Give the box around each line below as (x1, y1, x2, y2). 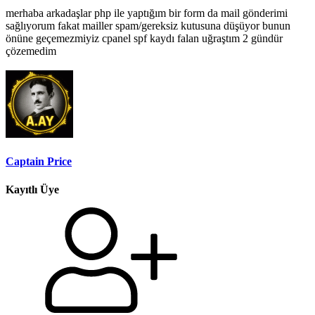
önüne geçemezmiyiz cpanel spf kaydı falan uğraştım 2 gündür (6, 32, 283, 44)
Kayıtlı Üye (6, 184, 59, 196)
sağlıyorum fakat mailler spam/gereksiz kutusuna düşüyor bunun (6, 19, 290, 32)
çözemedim (6, 44, 56, 57)
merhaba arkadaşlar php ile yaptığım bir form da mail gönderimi (6, 6, 288, 19)
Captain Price (6, 155, 72, 167)
